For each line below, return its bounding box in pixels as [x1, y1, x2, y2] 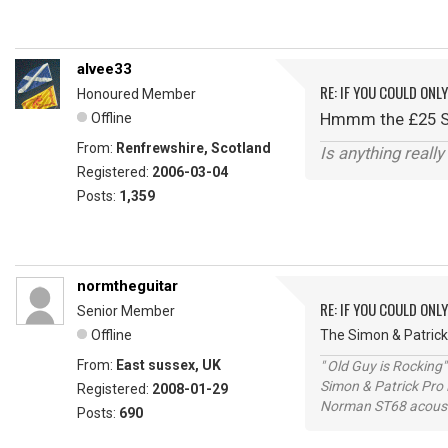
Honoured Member [77, 86, 196, 103]
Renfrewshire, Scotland [116, 140, 271, 157]
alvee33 [77, 60, 132, 79]
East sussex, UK [116, 357, 221, 374]
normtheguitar [77, 277, 178, 296]
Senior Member [77, 303, 175, 320]
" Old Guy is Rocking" [320, 358, 446, 375]
